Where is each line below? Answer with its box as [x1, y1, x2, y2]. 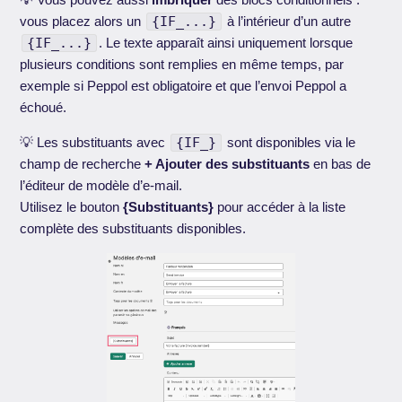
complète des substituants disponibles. [20, 220, 250, 236]
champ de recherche [20, 155, 145, 171]
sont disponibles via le [223, 134, 356, 150]
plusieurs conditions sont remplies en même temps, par [20, 56, 345, 72]
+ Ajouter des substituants [144, 155, 310, 171]
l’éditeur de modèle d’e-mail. [20, 177, 183, 193]
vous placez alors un [20, 13, 145, 29]
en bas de [310, 155, 371, 171]
